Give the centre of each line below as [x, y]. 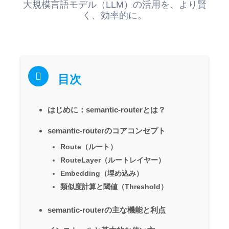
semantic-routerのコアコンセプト [107, 130]
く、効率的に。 [114, 16]
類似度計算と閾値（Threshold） [114, 186]
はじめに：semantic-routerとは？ [107, 109]
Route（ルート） [89, 146]
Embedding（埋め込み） [102, 173]
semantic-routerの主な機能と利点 [107, 210]
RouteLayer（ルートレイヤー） [113, 160]
